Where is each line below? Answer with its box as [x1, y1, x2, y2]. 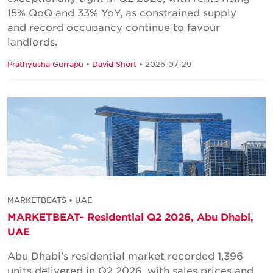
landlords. [7, 35, 57, 48]
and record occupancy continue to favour [7, 21, 220, 34]
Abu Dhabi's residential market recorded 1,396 [7, 249, 243, 261]
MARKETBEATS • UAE [7, 194, 92, 205]
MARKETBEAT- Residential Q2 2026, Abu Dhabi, [7, 210, 253, 222]
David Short [92, 59, 136, 69]
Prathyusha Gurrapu [7, 59, 83, 69]
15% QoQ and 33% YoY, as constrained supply [7, 6, 236, 19]
